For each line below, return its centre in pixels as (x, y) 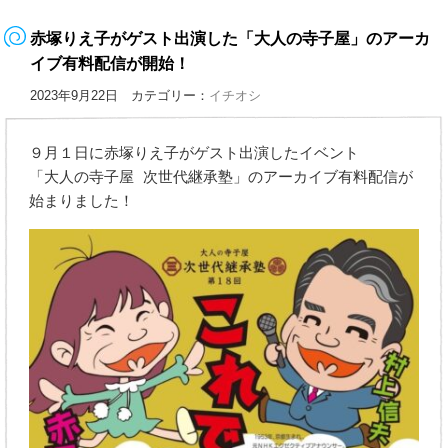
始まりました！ (82, 200)
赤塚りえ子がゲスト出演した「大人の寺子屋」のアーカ (230, 38)
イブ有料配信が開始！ (110, 63)
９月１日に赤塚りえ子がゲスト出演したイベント (194, 152)
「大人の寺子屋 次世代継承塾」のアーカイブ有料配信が (221, 176)
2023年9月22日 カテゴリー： (120, 95)
